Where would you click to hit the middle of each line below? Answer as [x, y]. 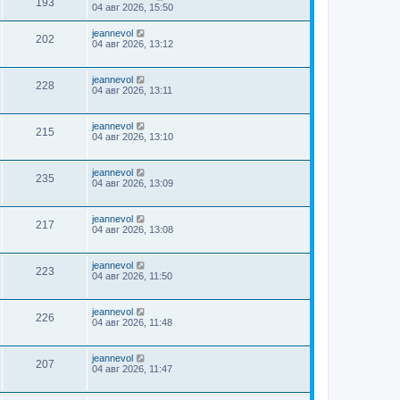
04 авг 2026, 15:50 [133, 7]
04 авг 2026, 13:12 [133, 44]
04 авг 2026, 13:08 [133, 229]
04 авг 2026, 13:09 [133, 183]
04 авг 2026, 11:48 [132, 322]
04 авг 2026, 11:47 [132, 369]
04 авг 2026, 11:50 [132, 276]
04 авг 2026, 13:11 [132, 90]
